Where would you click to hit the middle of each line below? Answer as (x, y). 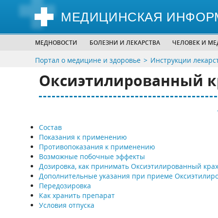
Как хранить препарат (77, 195)
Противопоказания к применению (97, 147)
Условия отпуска (66, 205)
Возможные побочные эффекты (92, 156)
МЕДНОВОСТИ (56, 43)
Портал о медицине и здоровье (88, 60)
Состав (50, 127)
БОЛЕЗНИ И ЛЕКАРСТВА (125, 43)
